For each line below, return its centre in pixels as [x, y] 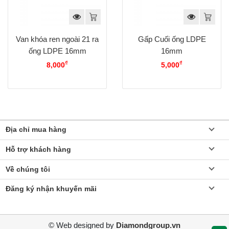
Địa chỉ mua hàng [36, 130]
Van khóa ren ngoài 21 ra [57, 39]
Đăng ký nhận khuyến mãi [51, 189]
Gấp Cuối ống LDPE [172, 39]
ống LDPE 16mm [57, 51]
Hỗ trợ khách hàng [38, 149]
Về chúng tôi [28, 169]
